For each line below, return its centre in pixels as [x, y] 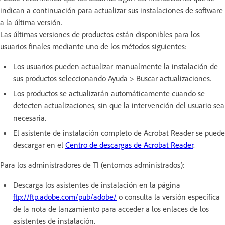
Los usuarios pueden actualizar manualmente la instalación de [116, 66]
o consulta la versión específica [168, 197]
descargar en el [39, 144]
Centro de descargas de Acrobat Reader [129, 144]
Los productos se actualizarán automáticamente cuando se [109, 93]
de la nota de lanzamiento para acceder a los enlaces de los [111, 209]
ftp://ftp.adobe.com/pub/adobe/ [65, 197]
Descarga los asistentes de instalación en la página [97, 185]
